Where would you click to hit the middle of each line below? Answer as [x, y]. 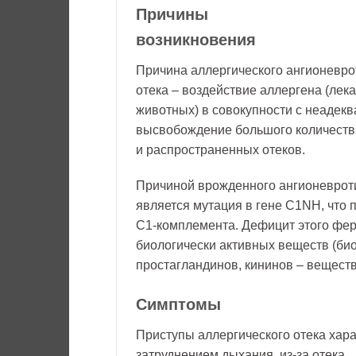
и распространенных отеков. [221, 149]
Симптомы [178, 305]
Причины [172, 14]
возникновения [196, 39]
